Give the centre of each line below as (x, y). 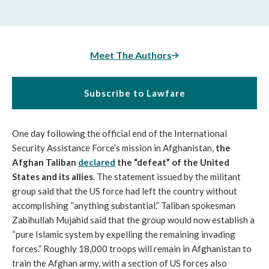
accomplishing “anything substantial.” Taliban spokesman (124, 205)
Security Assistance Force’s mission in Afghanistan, (114, 148)
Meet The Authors (131, 55)
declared (97, 162)
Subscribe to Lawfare (134, 93)
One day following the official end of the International (119, 133)
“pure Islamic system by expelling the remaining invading (124, 234)
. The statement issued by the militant (167, 177)
